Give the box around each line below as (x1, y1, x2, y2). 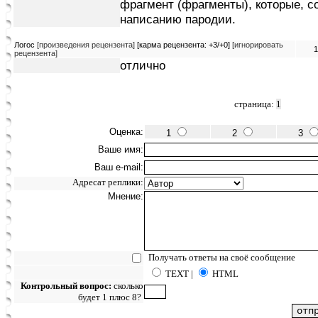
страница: (234, 99, 276, 109)
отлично (120, 58, 165, 72)
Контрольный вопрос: (21, 280, 111, 291)
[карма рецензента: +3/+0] (135, 40, 232, 49)
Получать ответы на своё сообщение (144, 252, 295, 263)
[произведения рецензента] (37, 40, 135, 49)
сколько (111, 280, 143, 291)
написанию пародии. (120, 12, 236, 26)
